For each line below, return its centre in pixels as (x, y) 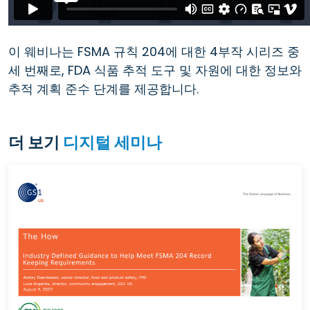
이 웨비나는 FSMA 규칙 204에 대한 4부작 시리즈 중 (154, 51)
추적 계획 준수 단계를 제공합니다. (103, 89)
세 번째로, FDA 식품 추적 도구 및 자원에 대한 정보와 (155, 70)
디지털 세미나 (112, 142)
